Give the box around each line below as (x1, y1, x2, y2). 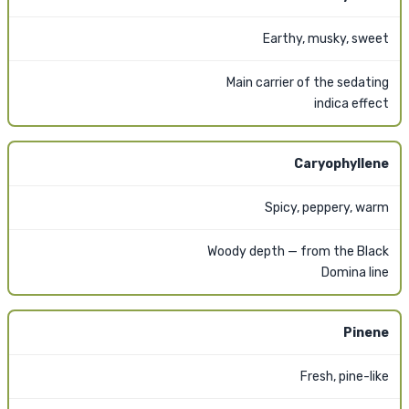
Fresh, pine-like (300, 368, 389, 384)
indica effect (314, 95, 389, 111)
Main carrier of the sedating (226, 74, 389, 90)
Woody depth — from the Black (207, 243, 389, 259)
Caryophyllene (294, 155, 389, 172)
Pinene (343, 324, 389, 341)
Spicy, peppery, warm (265, 199, 389, 215)
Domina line (321, 264, 389, 280)
